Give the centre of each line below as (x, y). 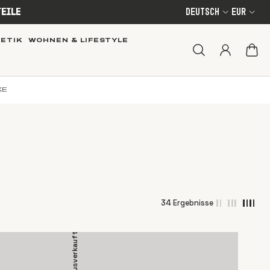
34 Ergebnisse (187, 202)
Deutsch (202, 12)
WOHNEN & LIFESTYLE (78, 39)
